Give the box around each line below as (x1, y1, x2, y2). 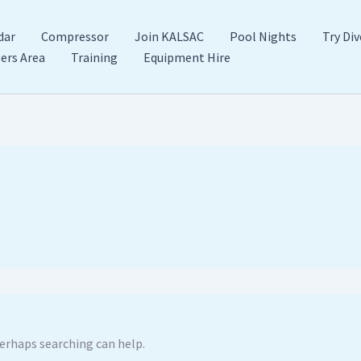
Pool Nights (230, 28, 297, 44)
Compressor (41, 28, 109, 44)
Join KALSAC (135, 28, 204, 44)
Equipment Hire (143, 49, 230, 65)
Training (71, 49, 118, 65)
